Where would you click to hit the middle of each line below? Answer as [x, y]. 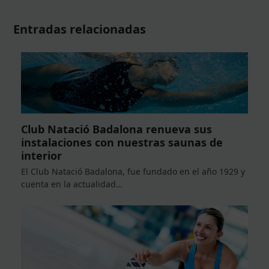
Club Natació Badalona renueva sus [116, 129]
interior [41, 156]
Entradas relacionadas [80, 29]
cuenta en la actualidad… [71, 184]
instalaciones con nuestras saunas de [122, 143]
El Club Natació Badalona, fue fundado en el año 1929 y [133, 172]
